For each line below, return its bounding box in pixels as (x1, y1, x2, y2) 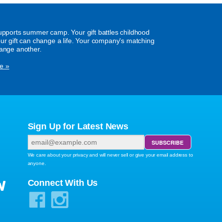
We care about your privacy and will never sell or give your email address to (27, 152, 193, 158)
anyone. (27, 161, 46, 166)
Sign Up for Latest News (27, 121, 128, 132)
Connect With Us (27, 178, 98, 188)
